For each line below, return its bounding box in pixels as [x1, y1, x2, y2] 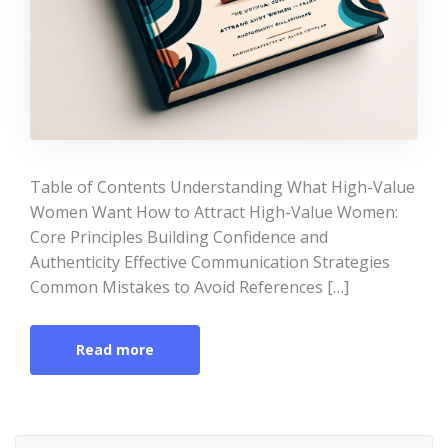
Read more [76, 340, 154, 359]
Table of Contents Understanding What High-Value [30, 176, 415, 198]
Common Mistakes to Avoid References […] [30, 276, 349, 298]
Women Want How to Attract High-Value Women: [30, 201, 398, 223]
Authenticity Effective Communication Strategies [30, 251, 390, 273]
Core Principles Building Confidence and [30, 226, 328, 248]
